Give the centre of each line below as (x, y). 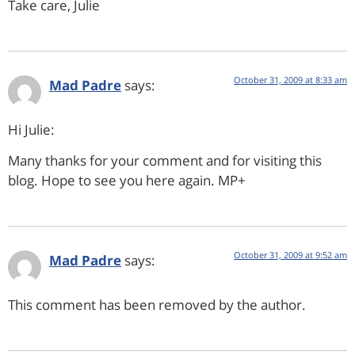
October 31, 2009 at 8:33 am (290, 79)
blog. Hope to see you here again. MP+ (127, 181)
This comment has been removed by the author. (157, 305)
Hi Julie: (31, 130)
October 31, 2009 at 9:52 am (290, 254)
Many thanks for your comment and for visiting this (165, 161)
